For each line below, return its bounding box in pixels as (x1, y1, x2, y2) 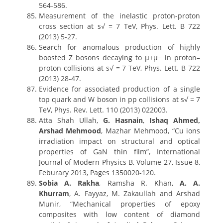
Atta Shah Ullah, (38, 115, 103, 125)
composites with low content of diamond (38, 210, 201, 219)
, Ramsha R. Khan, (99, 178, 180, 188)
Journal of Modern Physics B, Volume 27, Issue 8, (38, 157, 201, 167)
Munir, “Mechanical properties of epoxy (38, 199, 201, 209)
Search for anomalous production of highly (38, 42, 201, 52)
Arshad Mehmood (38, 126, 102, 135)
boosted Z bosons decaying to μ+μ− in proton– (38, 53, 201, 62)
